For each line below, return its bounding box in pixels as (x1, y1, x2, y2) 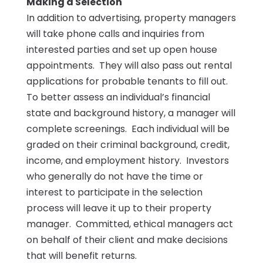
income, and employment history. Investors (26, 154, 229, 168)
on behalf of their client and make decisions (26, 233, 228, 247)
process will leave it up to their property (26, 201, 211, 215)
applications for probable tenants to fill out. (26, 75, 230, 89)
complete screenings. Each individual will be (26, 122, 230, 136)
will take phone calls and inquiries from (26, 27, 204, 41)
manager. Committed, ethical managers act (26, 217, 233, 231)
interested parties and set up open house (26, 43, 217, 57)
